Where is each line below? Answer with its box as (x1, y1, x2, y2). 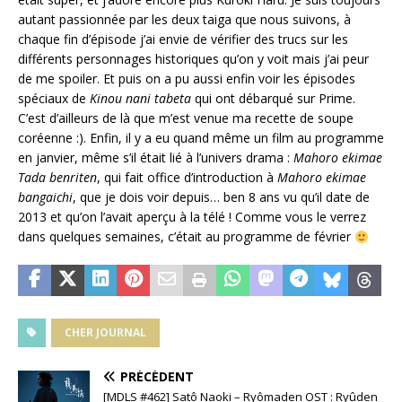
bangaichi (18, 188, 73, 206)
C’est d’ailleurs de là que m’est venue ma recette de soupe (18, 109, 354, 127)
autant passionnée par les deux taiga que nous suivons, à (18, 11, 351, 29)
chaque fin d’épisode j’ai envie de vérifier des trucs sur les (18, 31, 348, 48)
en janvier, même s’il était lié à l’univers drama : (18, 149, 293, 167)
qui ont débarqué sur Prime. (191, 90, 355, 108)
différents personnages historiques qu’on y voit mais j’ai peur (18, 50, 369, 68)
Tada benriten (18, 169, 97, 187)
